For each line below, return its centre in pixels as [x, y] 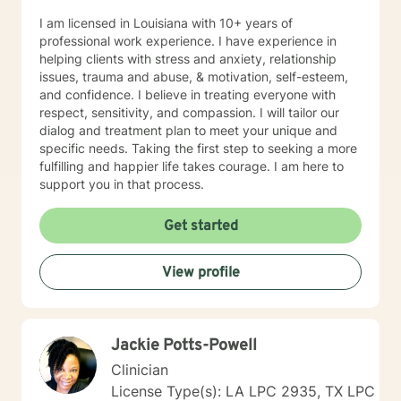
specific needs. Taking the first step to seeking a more [198, 148]
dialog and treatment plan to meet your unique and [188, 130]
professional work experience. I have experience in [188, 41]
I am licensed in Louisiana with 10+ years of [166, 23]
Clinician [140, 370]
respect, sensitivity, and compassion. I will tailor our [189, 112]
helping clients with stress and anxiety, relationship [188, 59]
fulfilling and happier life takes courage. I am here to [192, 166]
